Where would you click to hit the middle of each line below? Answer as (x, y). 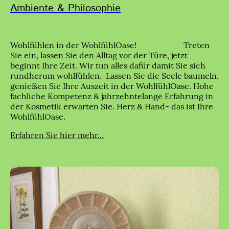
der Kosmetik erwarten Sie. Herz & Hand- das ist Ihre (112, 107)
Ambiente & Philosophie (65, 9)
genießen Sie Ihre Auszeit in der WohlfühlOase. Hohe (112, 86)
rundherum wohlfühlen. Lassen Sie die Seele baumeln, (114, 76)
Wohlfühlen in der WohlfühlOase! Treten (110, 45)
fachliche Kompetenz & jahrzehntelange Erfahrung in (112, 96)
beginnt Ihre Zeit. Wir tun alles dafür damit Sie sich (108, 66)
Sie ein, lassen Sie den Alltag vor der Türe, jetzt (99, 55)
